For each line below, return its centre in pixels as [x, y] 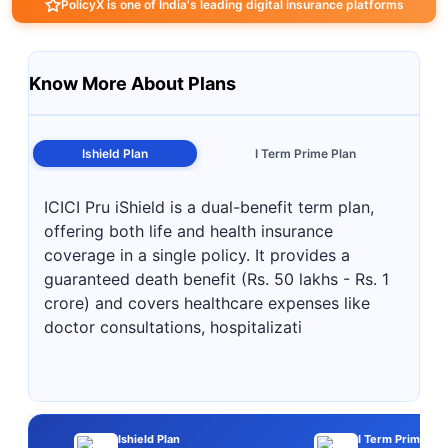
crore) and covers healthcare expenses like [207, 303]
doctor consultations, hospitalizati [173, 327]
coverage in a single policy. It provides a [197, 255]
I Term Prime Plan [306, 153]
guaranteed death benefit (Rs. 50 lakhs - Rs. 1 [216, 279]
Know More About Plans [132, 83]
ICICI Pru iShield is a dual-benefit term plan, [209, 207]
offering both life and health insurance [188, 231]
